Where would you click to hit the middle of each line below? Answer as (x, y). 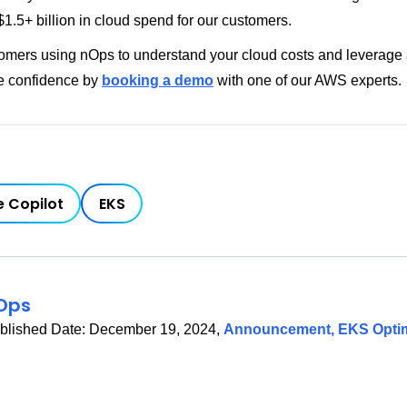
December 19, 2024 (153, 329)
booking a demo (158, 81)
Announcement (277, 329)
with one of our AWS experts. (308, 81)
